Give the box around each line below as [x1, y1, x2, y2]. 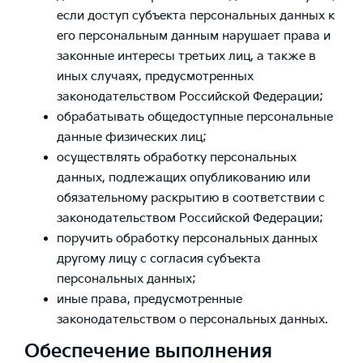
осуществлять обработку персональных [57, 149, 297, 165]
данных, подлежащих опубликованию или [57, 169, 310, 186]
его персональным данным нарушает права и [57, 28, 331, 44]
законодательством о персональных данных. [57, 311, 328, 327]
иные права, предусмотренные [57, 291, 242, 307]
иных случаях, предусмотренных [57, 68, 254, 84]
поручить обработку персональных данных [57, 230, 318, 246]
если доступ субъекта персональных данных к [57, 7, 335, 23]
